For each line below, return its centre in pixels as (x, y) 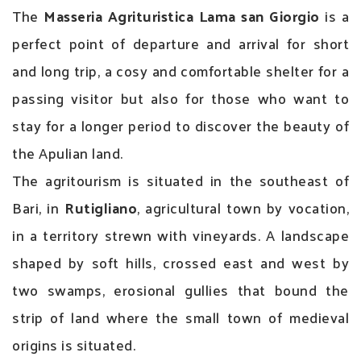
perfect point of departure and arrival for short (180, 43)
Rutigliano (101, 207)
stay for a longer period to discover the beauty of (180, 125)
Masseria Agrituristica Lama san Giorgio (182, 15)
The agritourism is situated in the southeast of (180, 180)
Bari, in (38, 207)
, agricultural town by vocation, (243, 207)
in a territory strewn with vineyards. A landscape (180, 234)
